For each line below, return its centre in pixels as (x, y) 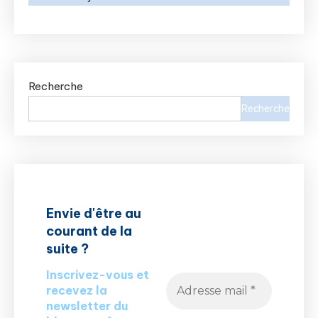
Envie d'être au (94, 214)
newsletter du (87, 306)
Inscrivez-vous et (98, 275)
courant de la (89, 231)
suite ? (67, 249)
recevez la (77, 291)
